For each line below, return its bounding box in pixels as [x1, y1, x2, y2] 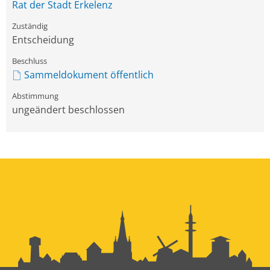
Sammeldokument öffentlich [24, 68, 154, 81]
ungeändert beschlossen [12, 103, 125, 116]
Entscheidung [12, 33, 74, 46]
